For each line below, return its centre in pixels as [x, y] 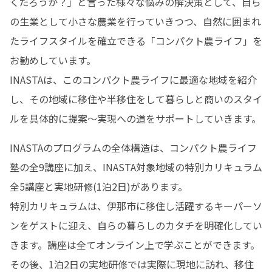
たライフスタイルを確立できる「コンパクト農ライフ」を [136, 41]
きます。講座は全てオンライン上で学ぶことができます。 [135, 245]
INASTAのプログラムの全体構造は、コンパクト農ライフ [133, 148]
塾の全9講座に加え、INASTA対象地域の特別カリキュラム [136, 167]
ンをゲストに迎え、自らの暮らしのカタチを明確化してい [136, 225]
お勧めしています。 [54, 60]
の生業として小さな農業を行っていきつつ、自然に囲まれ [135, 21]
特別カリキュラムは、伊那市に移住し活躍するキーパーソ [136, 206]
